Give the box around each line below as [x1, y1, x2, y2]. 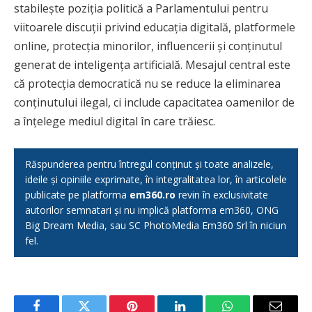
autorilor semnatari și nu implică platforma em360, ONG [25, 203, 279, 217]
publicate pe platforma [25, 188, 130, 202]
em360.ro [130, 188, 175, 202]
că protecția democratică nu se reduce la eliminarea [14, 76, 281, 92]
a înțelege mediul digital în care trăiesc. [14, 114, 215, 130]
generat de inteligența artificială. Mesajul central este [14, 57, 290, 73]
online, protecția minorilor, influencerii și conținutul [14, 38, 282, 54]
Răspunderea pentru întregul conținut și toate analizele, [25, 157, 274, 171]
